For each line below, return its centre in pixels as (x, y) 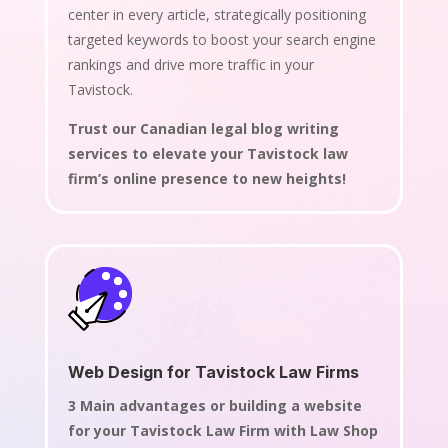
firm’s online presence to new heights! (206, 178)
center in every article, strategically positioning (216, 14)
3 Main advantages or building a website (214, 405)
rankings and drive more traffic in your (190, 64)
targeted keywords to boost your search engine (221, 39)
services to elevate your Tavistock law (207, 153)
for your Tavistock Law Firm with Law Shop (222, 430)
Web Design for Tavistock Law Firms (213, 371)
